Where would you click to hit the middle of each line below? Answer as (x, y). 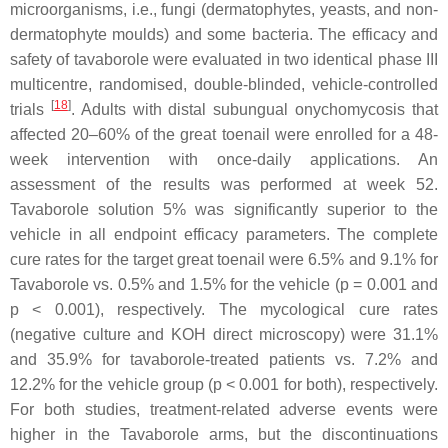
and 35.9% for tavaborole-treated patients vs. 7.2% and (224, 359)
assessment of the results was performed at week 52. (224, 184)
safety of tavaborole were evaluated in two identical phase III (224, 59)
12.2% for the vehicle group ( (111, 384)
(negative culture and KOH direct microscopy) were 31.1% (224, 334)
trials (30, 109)
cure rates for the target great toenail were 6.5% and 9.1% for (224, 259)
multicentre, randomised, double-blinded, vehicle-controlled (224, 84)
